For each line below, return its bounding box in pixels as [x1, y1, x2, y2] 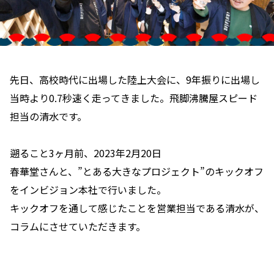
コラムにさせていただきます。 [10, 219, 146, 234]
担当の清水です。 [10, 109, 87, 124]
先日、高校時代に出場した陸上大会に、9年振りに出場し [10, 72, 260, 87]
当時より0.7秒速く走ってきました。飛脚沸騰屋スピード [10, 91, 257, 106]
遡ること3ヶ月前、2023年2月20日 [10, 146, 161, 161]
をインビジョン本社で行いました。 [10, 182, 166, 198]
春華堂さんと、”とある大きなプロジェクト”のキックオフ [10, 164, 264, 179]
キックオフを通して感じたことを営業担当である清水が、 [10, 201, 264, 216]
